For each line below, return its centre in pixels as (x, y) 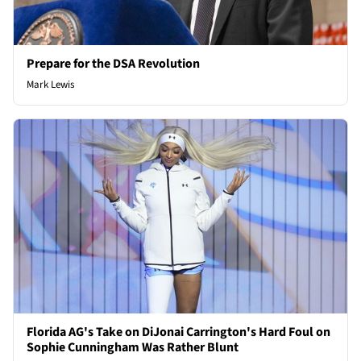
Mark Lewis (50, 85)
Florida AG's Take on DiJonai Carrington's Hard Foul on (178, 332)
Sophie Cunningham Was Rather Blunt (133, 347)
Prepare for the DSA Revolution (113, 64)
